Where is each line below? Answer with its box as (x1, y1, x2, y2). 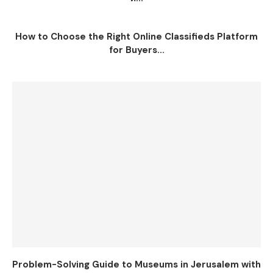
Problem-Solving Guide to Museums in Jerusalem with (12, 258, 261, 271)
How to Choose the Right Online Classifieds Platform (15, 30, 258, 43)
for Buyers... (108, 44, 165, 57)
